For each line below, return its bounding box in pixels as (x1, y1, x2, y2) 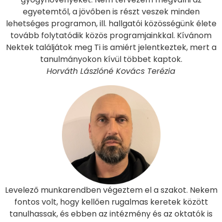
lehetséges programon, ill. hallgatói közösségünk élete (5, 17, 217, 29)
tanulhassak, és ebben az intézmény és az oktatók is (9, 208, 213, 220)
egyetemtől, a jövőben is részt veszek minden (22, 5, 200, 17)
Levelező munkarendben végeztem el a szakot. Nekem (4, 184, 218, 196)
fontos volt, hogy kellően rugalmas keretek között (14, 196, 208, 208)
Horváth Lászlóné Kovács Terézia (47, 65, 175, 77)
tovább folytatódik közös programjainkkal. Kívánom (10, 29, 212, 41)
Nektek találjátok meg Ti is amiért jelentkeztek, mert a (5, 41, 217, 53)
